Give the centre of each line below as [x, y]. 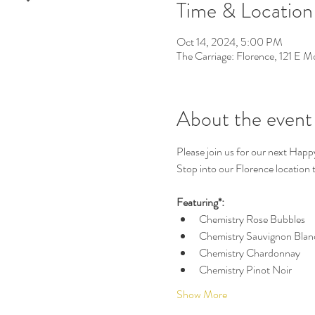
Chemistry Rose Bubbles [252, 219]
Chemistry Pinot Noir [245, 270]
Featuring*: [200, 202]
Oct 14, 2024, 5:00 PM [229, 42]
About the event [244, 119]
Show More [201, 294]
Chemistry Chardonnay [249, 253]
